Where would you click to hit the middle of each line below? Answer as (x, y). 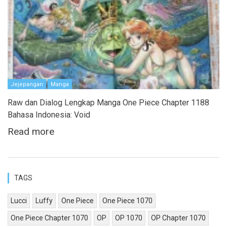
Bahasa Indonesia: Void (49, 115)
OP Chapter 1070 (178, 218)
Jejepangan (27, 85)
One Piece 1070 (127, 201)
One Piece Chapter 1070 (49, 218)
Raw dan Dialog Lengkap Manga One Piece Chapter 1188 (108, 103)
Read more (31, 132)
